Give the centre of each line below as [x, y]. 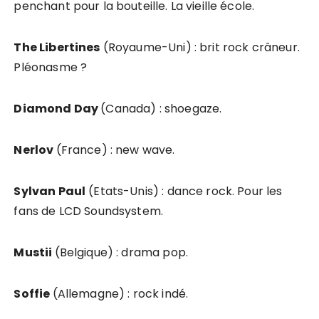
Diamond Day [57, 108]
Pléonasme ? [51, 67]
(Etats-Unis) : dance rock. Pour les [184, 191]
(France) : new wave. [115, 150]
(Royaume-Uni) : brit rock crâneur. [200, 47]
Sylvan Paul [50, 191]
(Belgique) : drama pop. [121, 252]
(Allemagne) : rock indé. [120, 293]
